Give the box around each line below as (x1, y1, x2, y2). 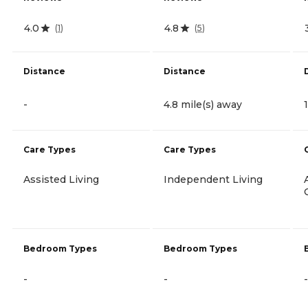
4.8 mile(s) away (164, 98, 242, 111)
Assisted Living (23, 173, 99, 186)
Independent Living (164, 173, 263, 186)
